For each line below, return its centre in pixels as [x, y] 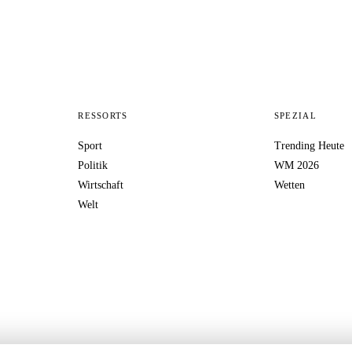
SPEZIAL [295, 115]
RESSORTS [103, 115]
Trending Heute [309, 145]
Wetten [289, 185]
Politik [93, 165]
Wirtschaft [101, 185]
